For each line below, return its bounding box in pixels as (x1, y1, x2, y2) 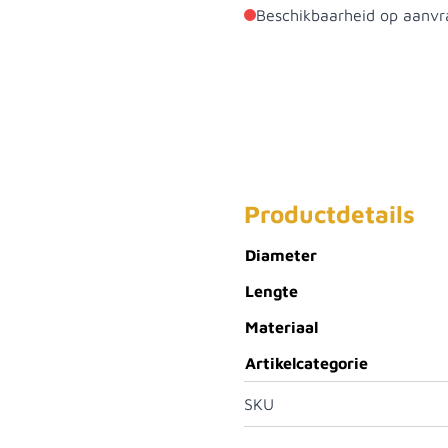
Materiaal (245, 318, 318, 337)
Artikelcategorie (245, 354, 368, 373)
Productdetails (244, 200, 415, 229)
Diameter (245, 246, 317, 265)
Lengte (245, 282, 298, 301)
